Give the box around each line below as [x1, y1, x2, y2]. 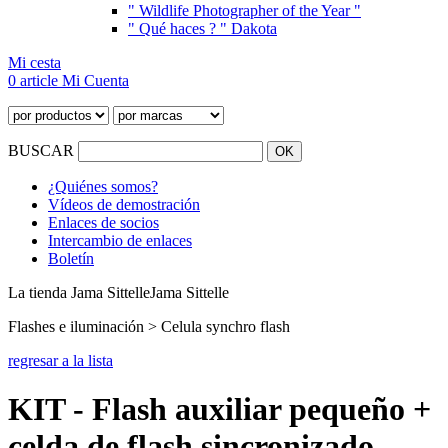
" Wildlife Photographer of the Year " [128, 2, 361, 19]
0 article [8, 72, 62, 89]
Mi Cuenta [62, 72, 129, 89]
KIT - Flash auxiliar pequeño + [8, 391, 431, 428]
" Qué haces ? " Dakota [128, 20, 277, 37]
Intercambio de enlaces [48, 232, 192, 249]
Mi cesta [8, 54, 61, 71]
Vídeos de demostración [48, 196, 200, 213]
